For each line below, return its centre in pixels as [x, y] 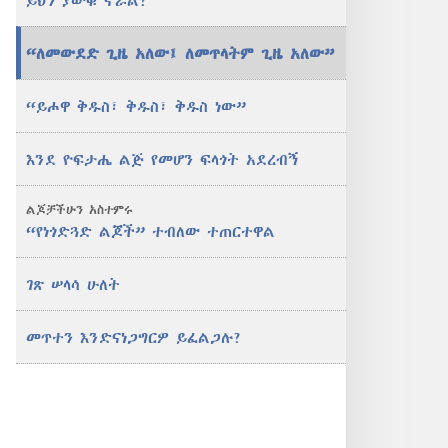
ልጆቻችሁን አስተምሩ [79, 209]
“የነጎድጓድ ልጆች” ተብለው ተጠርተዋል [150, 231]
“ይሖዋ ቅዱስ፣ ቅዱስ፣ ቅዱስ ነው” [136, 106]
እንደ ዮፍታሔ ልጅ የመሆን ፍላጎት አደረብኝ [162, 159]
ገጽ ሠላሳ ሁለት [73, 284]
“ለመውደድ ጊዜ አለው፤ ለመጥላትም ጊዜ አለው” [180, 53]
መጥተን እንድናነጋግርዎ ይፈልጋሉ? [134, 337]
